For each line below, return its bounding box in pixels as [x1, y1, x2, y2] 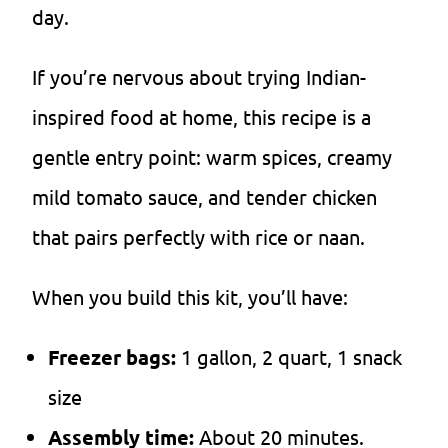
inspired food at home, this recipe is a [32, 104, 371, 130]
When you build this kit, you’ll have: [32, 284, 348, 310]
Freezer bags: [48, 344, 181, 371]
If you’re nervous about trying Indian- [32, 64, 366, 90]
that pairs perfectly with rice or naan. [32, 224, 365, 250]
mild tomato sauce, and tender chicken [32, 184, 377, 210]
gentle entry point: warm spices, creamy [32, 144, 392, 170]
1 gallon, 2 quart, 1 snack [181, 344, 402, 370]
